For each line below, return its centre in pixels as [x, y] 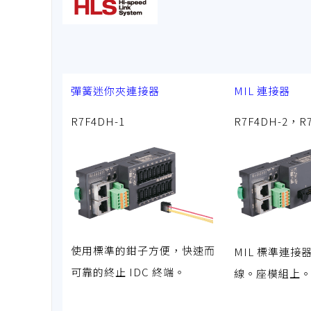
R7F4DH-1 [98, 121]
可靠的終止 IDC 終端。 [128, 272]
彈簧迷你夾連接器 [116, 90]
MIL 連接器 [262, 90]
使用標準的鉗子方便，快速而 [143, 250]
